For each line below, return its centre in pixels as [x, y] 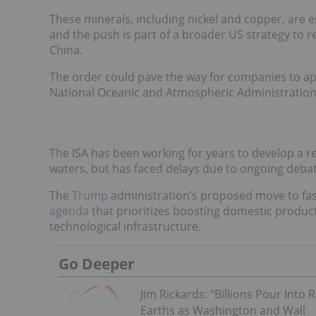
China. [66, 50]
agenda [69, 211]
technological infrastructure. [125, 227]
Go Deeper [97, 264]
